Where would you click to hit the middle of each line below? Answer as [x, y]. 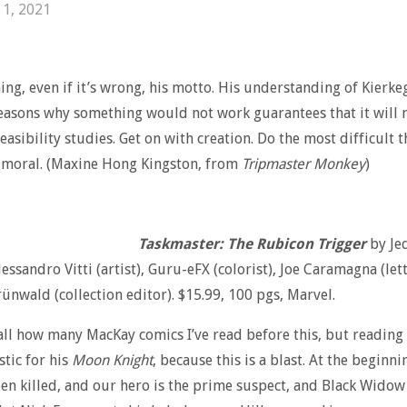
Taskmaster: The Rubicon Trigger [252, 244]
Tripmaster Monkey [303, 164]
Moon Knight [112, 360]
